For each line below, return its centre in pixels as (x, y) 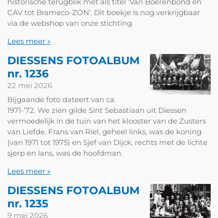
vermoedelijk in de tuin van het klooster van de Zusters (107, 121)
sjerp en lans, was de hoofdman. (65, 153)
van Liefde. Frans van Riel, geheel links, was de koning (104, 132)
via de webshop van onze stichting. (70, 23)
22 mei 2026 (30, 85)
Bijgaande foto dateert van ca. (62, 100)
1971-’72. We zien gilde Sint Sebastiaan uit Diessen (97, 110)
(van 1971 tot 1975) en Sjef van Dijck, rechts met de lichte (107, 143)
